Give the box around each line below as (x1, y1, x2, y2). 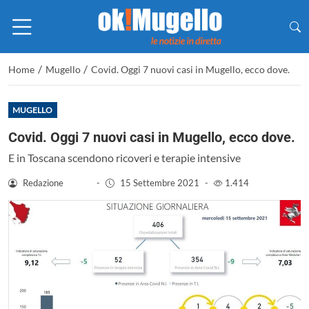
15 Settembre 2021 (119, 177, 199, 188)
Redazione (22, 177, 63, 188)
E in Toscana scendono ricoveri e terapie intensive (8, 150, 241, 164)
